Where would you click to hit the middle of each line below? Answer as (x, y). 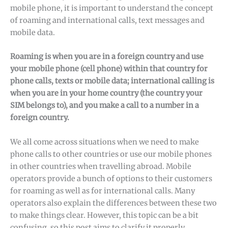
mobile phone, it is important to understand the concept (112, 8)
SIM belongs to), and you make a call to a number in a (105, 106)
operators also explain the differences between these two (113, 203)
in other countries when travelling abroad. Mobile (101, 166)
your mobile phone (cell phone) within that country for (109, 69)
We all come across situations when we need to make (105, 142)
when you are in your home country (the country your (106, 93)
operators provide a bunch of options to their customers (111, 178)
